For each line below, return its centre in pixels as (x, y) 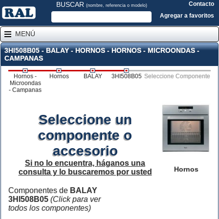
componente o (85, 135)
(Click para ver (76, 199)
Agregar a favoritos (187, 16)
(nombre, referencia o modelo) (116, 5)
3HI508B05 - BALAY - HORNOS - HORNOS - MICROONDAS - (102, 50)
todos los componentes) (50, 208)
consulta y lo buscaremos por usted (85, 172)
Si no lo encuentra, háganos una (85, 163)
